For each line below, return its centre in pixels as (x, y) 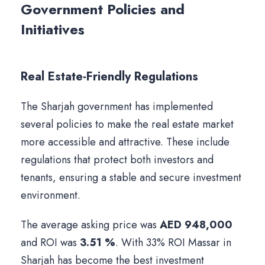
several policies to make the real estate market (127, 125)
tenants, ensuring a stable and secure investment (131, 178)
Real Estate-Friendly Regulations (109, 77)
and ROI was (50, 243)
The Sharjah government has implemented (117, 107)
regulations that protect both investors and (117, 160)
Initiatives (53, 30)
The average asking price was (90, 225)
